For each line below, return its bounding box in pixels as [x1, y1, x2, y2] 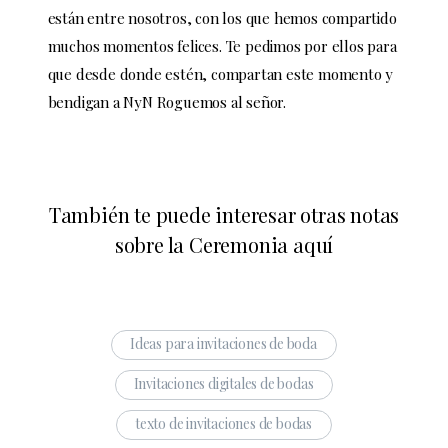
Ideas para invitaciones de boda [130, 334, 317, 354]
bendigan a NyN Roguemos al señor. [47, 92, 286, 113]
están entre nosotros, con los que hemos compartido [47, 8, 397, 29]
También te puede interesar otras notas [48, 201, 400, 229]
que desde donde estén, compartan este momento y [47, 64, 394, 85]
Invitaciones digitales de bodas [133, 374, 314, 394]
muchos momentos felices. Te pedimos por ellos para [47, 36, 397, 57]
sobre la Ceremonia [114, 231, 293, 259]
